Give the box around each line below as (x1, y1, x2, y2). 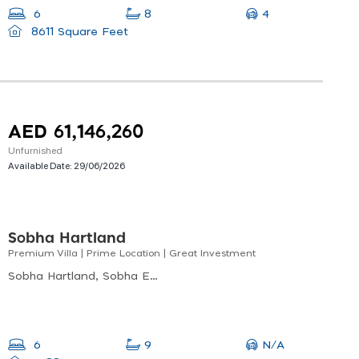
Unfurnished (8, 143, 63, 157)
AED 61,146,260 (8, 123, 143, 143)
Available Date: (8, 159, 74, 172)
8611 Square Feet (26, 26, 128, 38)
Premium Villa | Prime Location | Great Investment (8, 248, 256, 259)
